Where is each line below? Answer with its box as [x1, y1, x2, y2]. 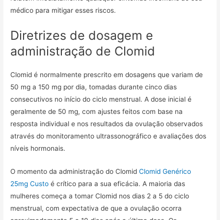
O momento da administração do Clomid [10, 167, 139, 175]
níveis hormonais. [10, 144, 66, 152]
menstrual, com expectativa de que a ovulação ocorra [10, 204, 182, 212]
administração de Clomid [10, 43, 156, 58]
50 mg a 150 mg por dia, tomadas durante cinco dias [10, 82, 177, 91]
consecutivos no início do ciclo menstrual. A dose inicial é [10, 95, 192, 103]
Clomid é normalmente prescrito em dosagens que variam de [10, 70, 203, 79]
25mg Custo [10, 179, 49, 188]
